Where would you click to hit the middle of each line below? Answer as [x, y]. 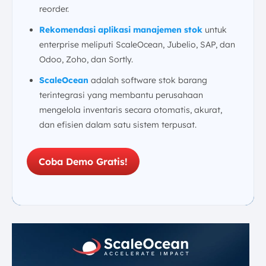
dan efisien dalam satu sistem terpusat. [118, 125]
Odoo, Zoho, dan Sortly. [86, 59]
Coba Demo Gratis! [83, 161]
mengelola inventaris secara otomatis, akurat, [131, 110]
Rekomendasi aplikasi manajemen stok [121, 30]
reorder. [54, 9]
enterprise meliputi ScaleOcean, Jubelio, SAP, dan [137, 45]
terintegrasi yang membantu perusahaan [121, 95]
